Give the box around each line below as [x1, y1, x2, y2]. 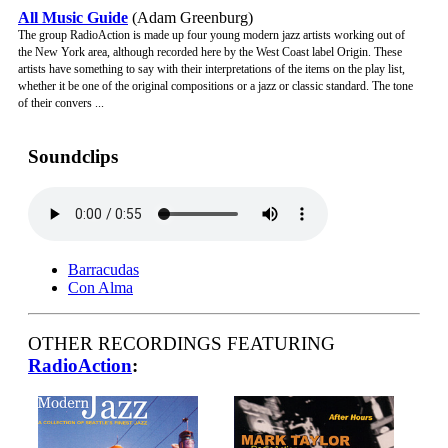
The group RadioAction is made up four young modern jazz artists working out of [18, 28, 405, 43]
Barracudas [68, 260, 139, 278]
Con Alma [68, 278, 133, 296]
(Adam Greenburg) [128, 9, 253, 27]
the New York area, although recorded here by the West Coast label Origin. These [18, 45, 402, 60]
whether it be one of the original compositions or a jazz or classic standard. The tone [18, 79, 413, 94]
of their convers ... [18, 96, 104, 111]
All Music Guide [18, 9, 128, 27]
